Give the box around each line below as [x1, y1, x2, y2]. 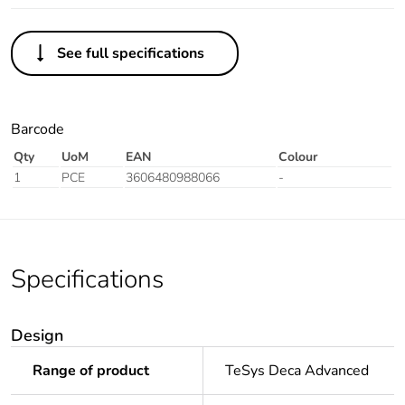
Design [11, 325, 63, 347]
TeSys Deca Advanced [225, 361, 369, 381]
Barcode [11, 119, 64, 140]
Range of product [33, 361, 149, 381]
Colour [278, 148, 317, 166]
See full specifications [57, 43, 204, 64]
